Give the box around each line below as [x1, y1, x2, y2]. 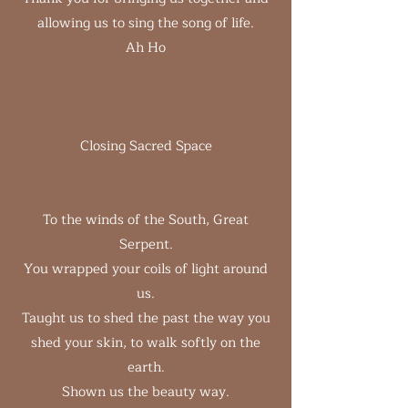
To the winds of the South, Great [43, 209, 249, 231]
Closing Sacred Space [79, 135, 212, 158]
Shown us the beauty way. [62, 381, 229, 403]
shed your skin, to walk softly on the [31, 331, 260, 354]
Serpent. [118, 233, 173, 256]
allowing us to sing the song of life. [37, 12, 254, 35]
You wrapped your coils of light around [24, 258, 268, 280]
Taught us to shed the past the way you [21, 307, 270, 330]
